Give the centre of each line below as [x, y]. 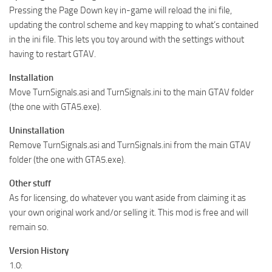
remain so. [29, 227]
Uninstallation [37, 130]
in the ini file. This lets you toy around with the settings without [127, 39]
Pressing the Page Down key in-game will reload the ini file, [121, 10]
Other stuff [30, 183]
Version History [39, 250]
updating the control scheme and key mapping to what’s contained [134, 25]
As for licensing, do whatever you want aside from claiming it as [127, 198]
